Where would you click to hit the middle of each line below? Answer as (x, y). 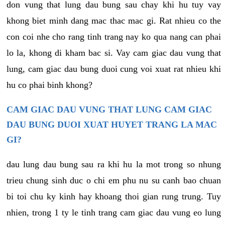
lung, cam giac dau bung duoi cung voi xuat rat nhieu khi (114, 69)
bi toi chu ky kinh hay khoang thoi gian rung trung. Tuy (114, 197)
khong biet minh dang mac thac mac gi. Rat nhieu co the (114, 21)
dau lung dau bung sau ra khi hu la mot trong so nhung (114, 164)
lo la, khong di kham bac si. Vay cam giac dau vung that (114, 53)
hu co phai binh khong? (49, 85)
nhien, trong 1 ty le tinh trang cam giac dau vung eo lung (114, 213)
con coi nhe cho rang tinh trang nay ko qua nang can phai (114, 37)
